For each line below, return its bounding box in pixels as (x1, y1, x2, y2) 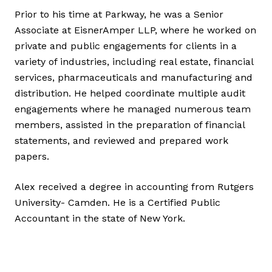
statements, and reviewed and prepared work (15, 135, 228, 147)
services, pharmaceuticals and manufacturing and (15, 72, 253, 84)
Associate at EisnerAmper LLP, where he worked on (15, 24, 256, 36)
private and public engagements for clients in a (15, 40, 237, 52)
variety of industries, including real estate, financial (15, 56, 253, 68)
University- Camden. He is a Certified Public (15, 197, 220, 209)
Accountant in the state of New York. (15, 212, 185, 225)
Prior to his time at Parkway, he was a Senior (15, 8, 223, 21)
